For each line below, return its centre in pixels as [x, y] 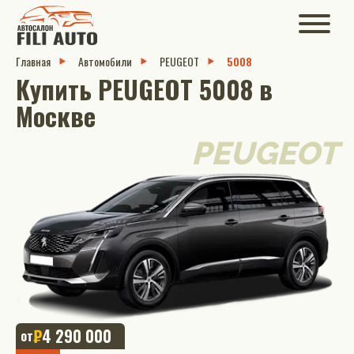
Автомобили [105, 61]
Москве [56, 116]
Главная [33, 61]
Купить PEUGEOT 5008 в [144, 89]
